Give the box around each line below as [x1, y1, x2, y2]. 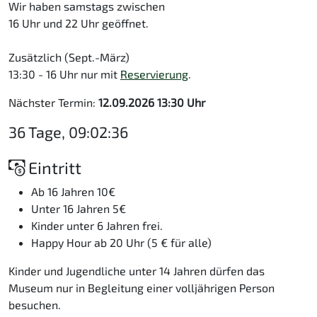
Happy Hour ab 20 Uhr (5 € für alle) [31, 236, 212, 250]
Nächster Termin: [8, 96, 98, 110]
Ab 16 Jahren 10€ [31, 185, 115, 199]
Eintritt [25, 158, 81, 178]
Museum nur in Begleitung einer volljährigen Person [8, 281, 275, 295]
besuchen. [8, 298, 61, 312]
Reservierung [120, 67, 188, 81]
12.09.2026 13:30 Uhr [98, 96, 205, 110]
